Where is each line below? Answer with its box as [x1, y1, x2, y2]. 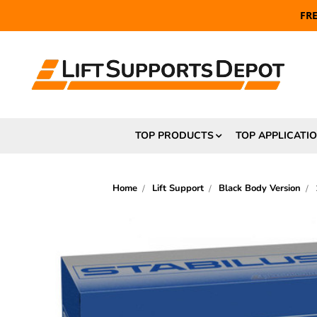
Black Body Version [218, 182, 301, 195]
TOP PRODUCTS [135, 129, 214, 142]
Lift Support [151, 182, 204, 195]
